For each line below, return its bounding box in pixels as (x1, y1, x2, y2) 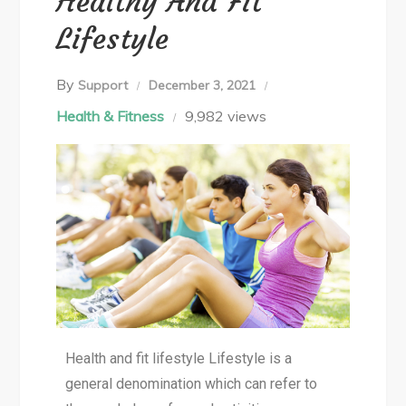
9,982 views (185, 107, 267, 125)
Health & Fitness (56, 107, 165, 125)
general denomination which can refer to (65, 375, 318, 393)
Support (78, 77, 129, 93)
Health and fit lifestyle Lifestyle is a (65, 350, 293, 368)
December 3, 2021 (149, 77, 256, 93)
